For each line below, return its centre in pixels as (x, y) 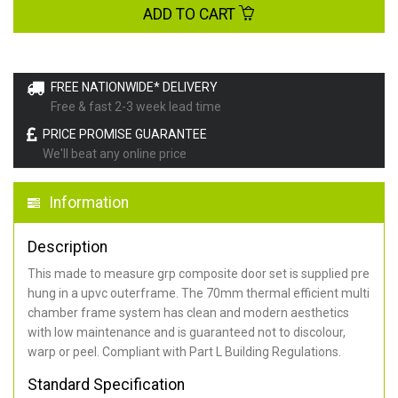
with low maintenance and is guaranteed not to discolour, (187, 333)
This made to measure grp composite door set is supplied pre (199, 274)
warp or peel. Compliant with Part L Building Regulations (183, 352)
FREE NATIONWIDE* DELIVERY (134, 87)
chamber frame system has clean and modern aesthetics (188, 313)
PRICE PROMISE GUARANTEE (125, 135)
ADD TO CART (191, 14)
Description (68, 247)
